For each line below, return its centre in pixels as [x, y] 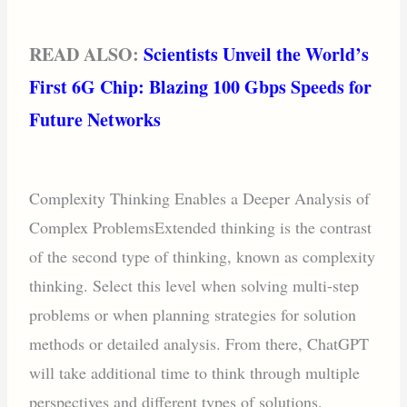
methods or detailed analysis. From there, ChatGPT [199, 343]
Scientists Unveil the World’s [257, 54]
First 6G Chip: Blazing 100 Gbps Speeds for [201, 86]
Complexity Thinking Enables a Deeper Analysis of [200, 198]
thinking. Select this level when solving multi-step [194, 285]
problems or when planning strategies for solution [193, 314]
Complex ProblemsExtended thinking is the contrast [201, 227]
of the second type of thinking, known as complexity [203, 256]
